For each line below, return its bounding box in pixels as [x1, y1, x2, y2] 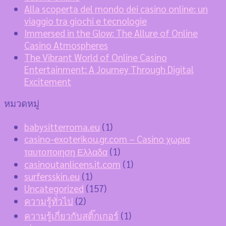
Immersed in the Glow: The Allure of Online [24, 26, 198, 39]
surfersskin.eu [24, 169, 80, 182]
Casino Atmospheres [24, 38, 108, 51]
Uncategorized [24, 182, 84, 194]
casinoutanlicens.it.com [24, 157, 121, 170]
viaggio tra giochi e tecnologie [24, 14, 147, 27]
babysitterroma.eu [24, 120, 100, 133]
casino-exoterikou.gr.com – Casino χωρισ [24, 132, 190, 145]
